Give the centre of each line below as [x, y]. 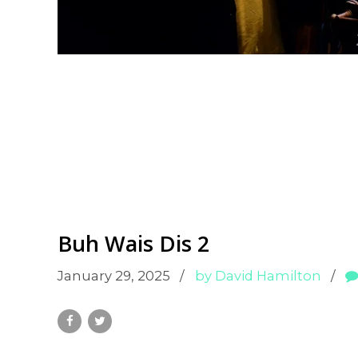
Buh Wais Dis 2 [133, 243]
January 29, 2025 [114, 275]
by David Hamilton [258, 275]
